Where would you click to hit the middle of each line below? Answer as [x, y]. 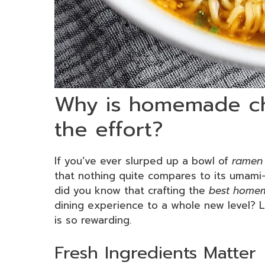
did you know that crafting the [132, 190]
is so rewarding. [93, 220]
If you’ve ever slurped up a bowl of [143, 161]
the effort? [109, 129]
